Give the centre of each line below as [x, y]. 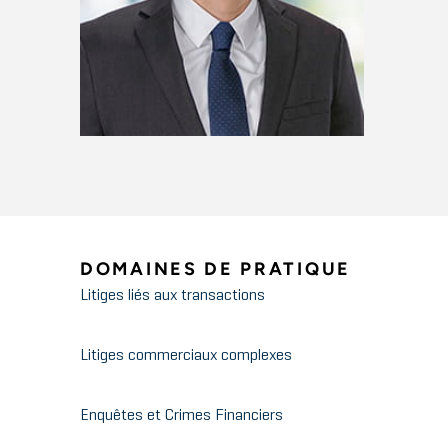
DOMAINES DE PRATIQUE [215, 269]
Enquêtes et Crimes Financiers [181, 416]
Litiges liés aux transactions [172, 296]
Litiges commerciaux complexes [186, 356]
